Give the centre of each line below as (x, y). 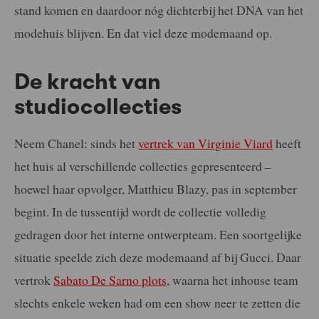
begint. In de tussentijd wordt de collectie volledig (140, 211)
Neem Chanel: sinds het (76, 143)
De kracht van (88, 82)
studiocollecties (98, 106)
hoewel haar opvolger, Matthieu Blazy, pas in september (156, 188)
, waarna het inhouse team (232, 279)
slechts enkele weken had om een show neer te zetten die (157, 302)
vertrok (34, 279)
